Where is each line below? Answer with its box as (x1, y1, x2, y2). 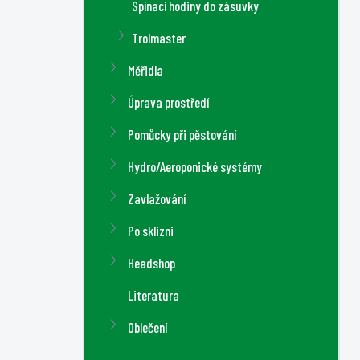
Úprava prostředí (128, 94, 209, 110)
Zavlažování (128, 190, 186, 207)
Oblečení (128, 319, 167, 335)
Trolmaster (132, 30, 186, 46)
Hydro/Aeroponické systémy (128, 158, 262, 174)
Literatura (128, 287, 179, 303)
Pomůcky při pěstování (128, 126, 236, 142)
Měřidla (128, 62, 163, 78)
